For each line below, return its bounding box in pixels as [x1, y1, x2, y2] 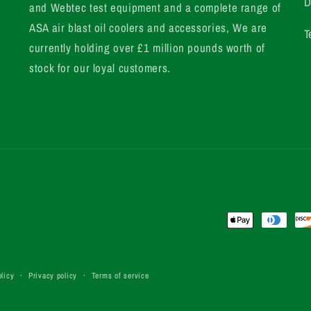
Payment [226, 212, 268, 228]
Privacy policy [28, 269, 78, 281]
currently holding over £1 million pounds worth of [29, 40, 265, 56]
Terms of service [91, 269, 149, 281]
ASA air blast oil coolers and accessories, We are [29, 19, 267, 35]
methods [226, 233, 267, 249]
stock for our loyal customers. [29, 60, 171, 76]
